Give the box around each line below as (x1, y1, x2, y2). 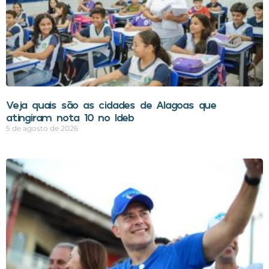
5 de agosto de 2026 (6, 124, 78, 133)
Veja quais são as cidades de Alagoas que (6, 98, 216, 112)
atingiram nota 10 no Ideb (6, 110, 134, 124)
